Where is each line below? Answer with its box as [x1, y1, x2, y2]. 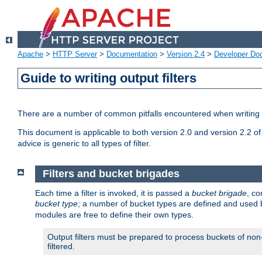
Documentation [106, 50, 157, 59]
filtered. [47, 241, 75, 251]
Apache [18, 50, 43, 59]
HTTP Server [53, 50, 97, 59]
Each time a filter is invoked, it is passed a [35, 188, 192, 198]
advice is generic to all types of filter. [18, 139, 151, 149]
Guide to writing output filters [20, 71, 197, 86]
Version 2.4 [167, 50, 205, 59]
